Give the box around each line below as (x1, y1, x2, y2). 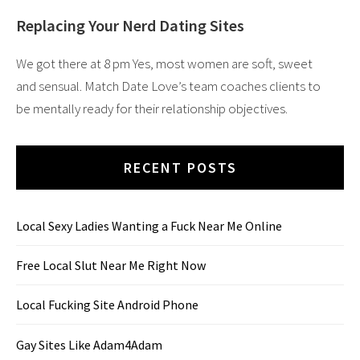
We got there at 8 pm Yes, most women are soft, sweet (16, 55, 313, 73)
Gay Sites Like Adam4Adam (16, 336, 162, 353)
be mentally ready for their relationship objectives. (16, 100, 288, 118)
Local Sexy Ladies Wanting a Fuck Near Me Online (16, 217, 282, 234)
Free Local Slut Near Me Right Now (16, 256, 206, 273)
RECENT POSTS (123, 158, 237, 178)
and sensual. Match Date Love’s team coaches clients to (16, 77, 321, 96)
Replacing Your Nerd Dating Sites (16, 14, 244, 36)
